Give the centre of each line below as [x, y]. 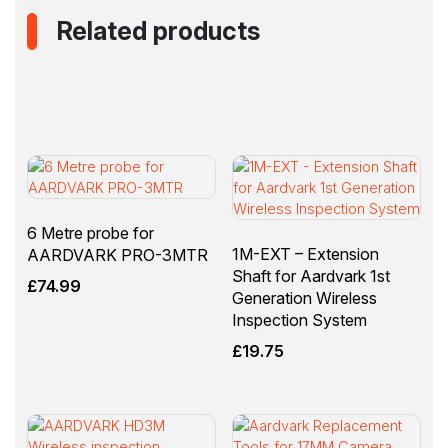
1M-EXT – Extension [305, 253]
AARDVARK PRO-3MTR [117, 254]
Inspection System [299, 319]
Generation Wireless [304, 297]
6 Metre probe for [90, 232]
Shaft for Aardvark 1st [310, 275]
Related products [158, 31]
